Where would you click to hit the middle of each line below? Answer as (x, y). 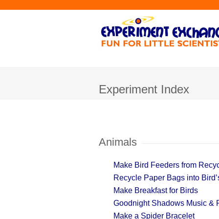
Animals (118, 142)
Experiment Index (144, 89)
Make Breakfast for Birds (156, 190)
